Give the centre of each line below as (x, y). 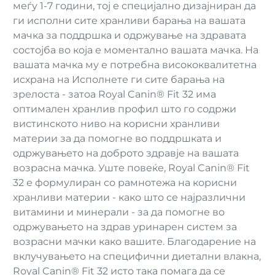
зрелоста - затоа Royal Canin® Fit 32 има (114, 94)
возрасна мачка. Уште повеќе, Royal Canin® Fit (131, 168)
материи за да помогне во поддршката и (117, 138)
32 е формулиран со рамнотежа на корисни (125, 183)
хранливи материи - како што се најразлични (129, 197)
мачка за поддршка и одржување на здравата (130, 35)
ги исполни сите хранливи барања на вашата (129, 21)
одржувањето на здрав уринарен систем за (125, 227)
